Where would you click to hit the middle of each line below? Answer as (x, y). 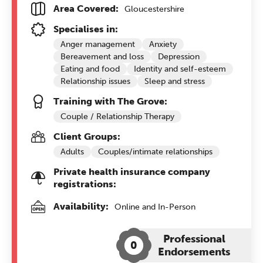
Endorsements (194, 252)
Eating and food (90, 69)
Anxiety (163, 44)
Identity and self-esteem (180, 69)
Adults (72, 152)
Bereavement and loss (102, 57)
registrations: (85, 184)
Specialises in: (86, 29)
